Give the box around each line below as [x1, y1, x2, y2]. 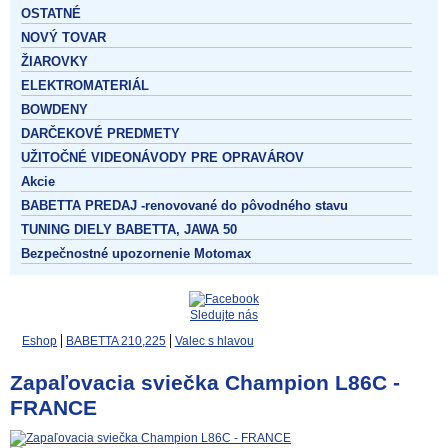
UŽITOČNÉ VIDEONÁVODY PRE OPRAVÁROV [21, 149, 304, 165]
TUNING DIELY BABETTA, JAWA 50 [21, 221, 237, 237]
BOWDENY [21, 101, 88, 117]
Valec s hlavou [174, 333, 254, 348]
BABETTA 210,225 [65, 333, 166, 348]
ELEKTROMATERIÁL [21, 77, 149, 93]
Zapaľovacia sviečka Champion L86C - [10, 370, 400, 394]
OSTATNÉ [21, 5, 81, 21]
